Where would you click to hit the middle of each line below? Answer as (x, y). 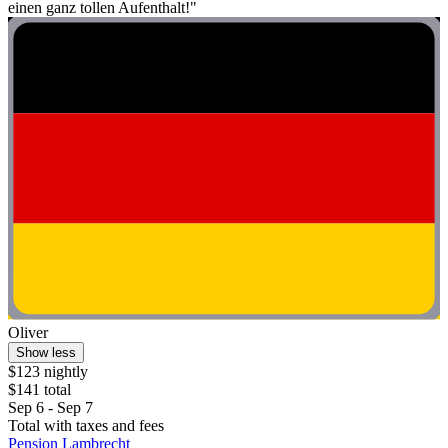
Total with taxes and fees (86, 425)
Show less (46, 352)
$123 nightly (48, 371)
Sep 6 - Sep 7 (50, 407)
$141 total (39, 389)
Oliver (28, 332)
